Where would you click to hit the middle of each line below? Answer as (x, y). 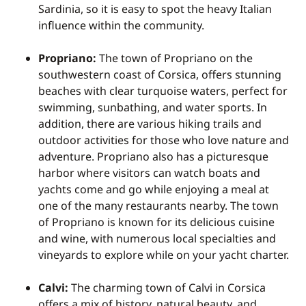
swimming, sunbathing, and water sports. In (153, 107)
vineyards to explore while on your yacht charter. (164, 255)
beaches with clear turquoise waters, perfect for (163, 91)
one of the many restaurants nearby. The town (158, 206)
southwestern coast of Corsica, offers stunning (160, 74)
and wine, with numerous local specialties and (157, 238)
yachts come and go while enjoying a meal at (154, 189)
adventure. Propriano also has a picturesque (153, 156)
